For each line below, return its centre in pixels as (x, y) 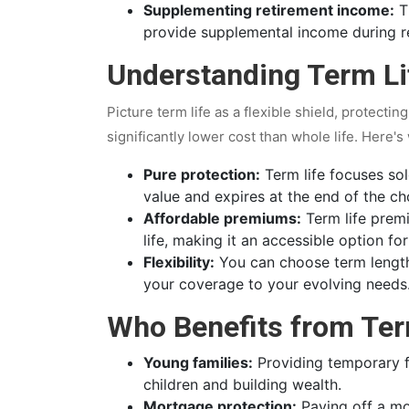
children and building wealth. (242, 384)
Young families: (198, 362)
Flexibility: (179, 262)
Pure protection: (202, 174)
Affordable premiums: (222, 218)
